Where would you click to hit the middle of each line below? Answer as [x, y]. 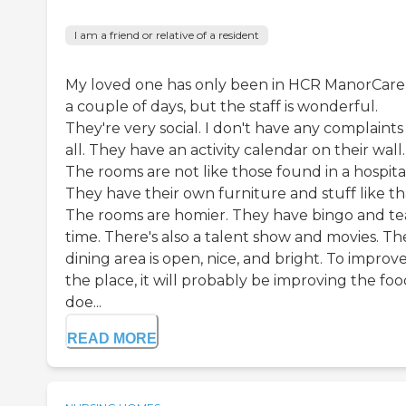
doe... [83, 303]
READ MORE [112, 339]
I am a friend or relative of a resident [167, 35]
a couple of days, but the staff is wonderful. [222, 107]
